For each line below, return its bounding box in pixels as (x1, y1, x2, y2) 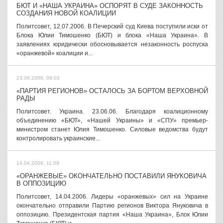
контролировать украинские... (16, 135, 100, 142)
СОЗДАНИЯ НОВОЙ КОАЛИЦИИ (16, 9, 116, 17)
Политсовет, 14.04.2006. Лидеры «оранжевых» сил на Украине (16, 193, 208, 200)
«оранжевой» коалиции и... (16, 50, 93, 57)
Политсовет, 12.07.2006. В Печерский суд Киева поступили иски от (16, 23, 208, 30)
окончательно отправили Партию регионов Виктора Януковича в (16, 202, 208, 209)
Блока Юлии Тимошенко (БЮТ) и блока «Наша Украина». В (16, 32, 208, 39)
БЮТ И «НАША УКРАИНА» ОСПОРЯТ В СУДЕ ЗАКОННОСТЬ (16, 2, 203, 9)
